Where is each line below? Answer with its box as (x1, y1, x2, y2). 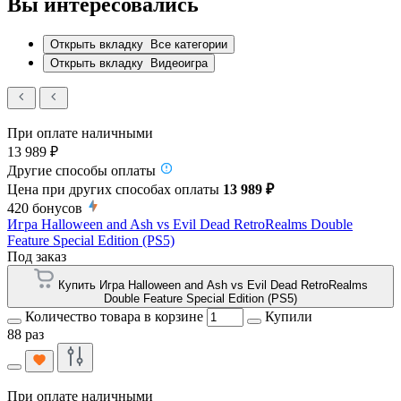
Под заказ (7, 249, 66, 265)
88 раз (7, 327, 44, 343)
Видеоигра (150, 56, 208, 71)
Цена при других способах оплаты (7, 182, 223, 198)
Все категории (150, 38, 227, 52)
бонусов (32, 200, 82, 217)
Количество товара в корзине (25, 309, 203, 325)
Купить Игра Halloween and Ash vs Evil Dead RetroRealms (58, 278, 368, 293)
